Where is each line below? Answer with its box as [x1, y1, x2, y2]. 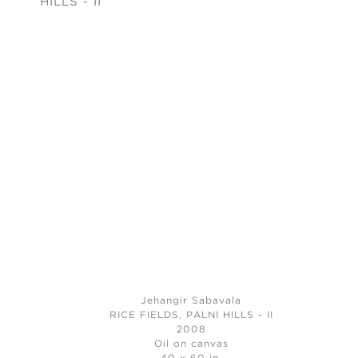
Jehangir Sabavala [141, 296, 242, 306]
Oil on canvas [153, 340, 229, 349]
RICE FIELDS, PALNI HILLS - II [109, 311, 273, 320]
